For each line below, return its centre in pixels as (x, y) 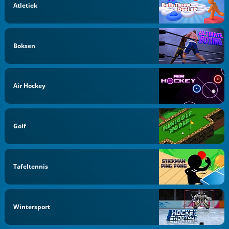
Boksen (25, 45)
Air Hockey (30, 86)
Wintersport (32, 207)
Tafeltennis (31, 166)
